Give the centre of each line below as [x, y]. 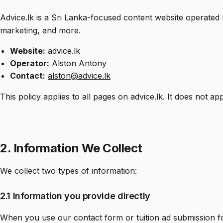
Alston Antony [78, 63]
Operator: [30, 63]
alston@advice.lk [79, 75]
